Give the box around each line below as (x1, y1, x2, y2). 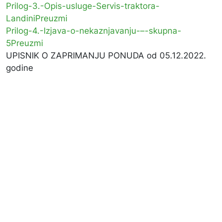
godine (6, 63, 33, 73)
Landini (6, 13, 35, 24)
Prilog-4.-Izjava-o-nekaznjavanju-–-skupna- (6, 26, 181, 36)
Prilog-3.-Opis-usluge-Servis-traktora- (6, 1, 160, 11)
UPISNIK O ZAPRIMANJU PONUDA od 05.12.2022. (6, 51, 206, 61)
